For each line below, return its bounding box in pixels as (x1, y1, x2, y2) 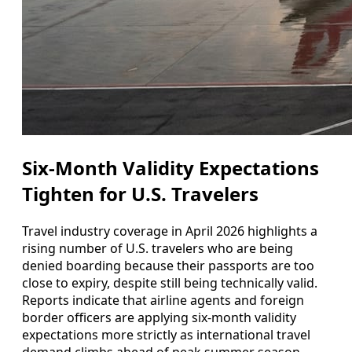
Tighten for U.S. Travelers (22, 180, 258, 207)
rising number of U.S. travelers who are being (22, 239, 293, 257)
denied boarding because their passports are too (22, 256, 314, 274)
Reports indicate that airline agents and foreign (22, 291, 304, 309)
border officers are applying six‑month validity (22, 308, 296, 326)
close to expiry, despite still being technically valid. (22, 273, 317, 291)
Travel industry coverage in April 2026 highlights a (22, 222, 317, 240)
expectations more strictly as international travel (22, 325, 310, 343)
